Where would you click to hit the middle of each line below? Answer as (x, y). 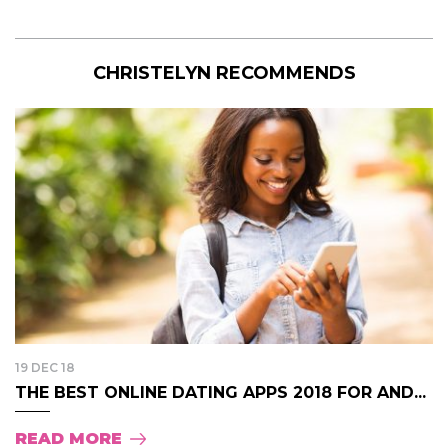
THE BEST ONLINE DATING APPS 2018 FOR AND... (220, 392)
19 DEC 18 (45, 367)
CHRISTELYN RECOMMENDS (224, 73)
